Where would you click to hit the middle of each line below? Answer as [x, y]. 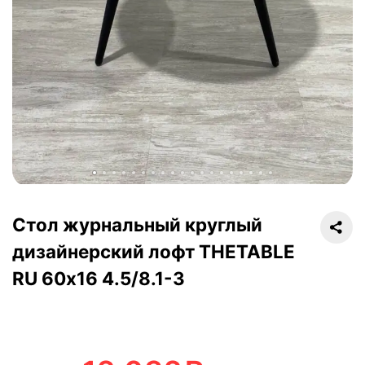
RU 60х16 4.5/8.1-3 [99, 278]
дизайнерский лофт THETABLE [154, 251]
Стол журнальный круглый [137, 224]
